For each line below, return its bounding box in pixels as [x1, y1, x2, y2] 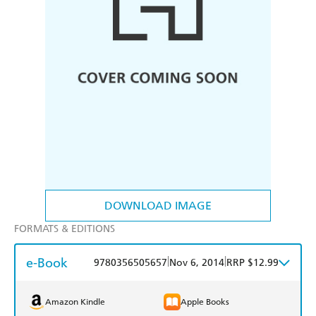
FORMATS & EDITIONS [14, 223, 115, 236]
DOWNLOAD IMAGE [104, 199, 212, 213]
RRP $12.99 [226, 257, 279, 269]
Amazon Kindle [45, 297, 105, 308]
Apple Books [181, 297, 229, 308]
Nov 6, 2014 [169, 257, 224, 269]
